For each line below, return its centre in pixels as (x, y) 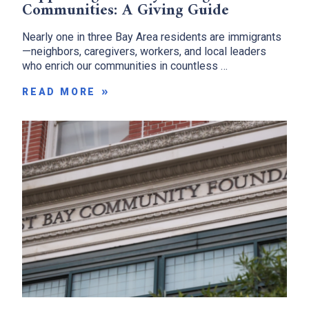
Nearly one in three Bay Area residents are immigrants (152, 37)
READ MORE (59, 91)
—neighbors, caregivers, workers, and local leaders (144, 51)
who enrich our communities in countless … (125, 66)
